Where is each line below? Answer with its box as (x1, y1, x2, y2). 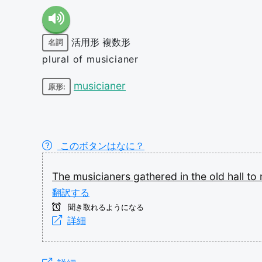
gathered (133, 170, 180, 182)
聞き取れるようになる (65, 203, 144, 212)
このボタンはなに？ (57, 140, 144, 151)
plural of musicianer (42, 53, 139, 65)
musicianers (73, 170, 133, 182)
